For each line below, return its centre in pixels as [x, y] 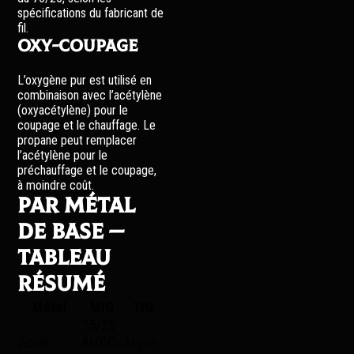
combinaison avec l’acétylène [90, 95]
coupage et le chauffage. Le [87, 125]
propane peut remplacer [77, 140]
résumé [62, 284]
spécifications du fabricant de [91, 13]
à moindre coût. [56, 185]
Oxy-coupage [78, 46]
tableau [64, 258]
